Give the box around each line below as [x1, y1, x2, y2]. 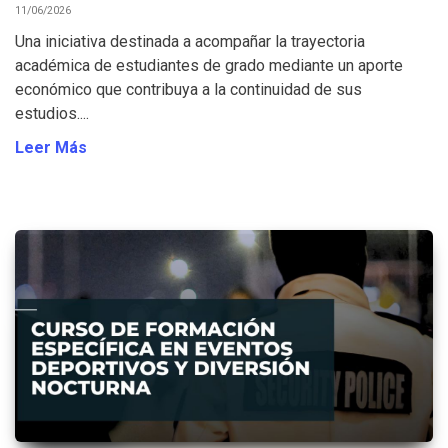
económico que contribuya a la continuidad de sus [15, 80, 362, 100]
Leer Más [15, 138, 87, 158]
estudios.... [15, 104, 89, 124]
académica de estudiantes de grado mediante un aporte [15, 56, 403, 76]
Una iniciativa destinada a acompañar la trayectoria [15, 32, 365, 52]
